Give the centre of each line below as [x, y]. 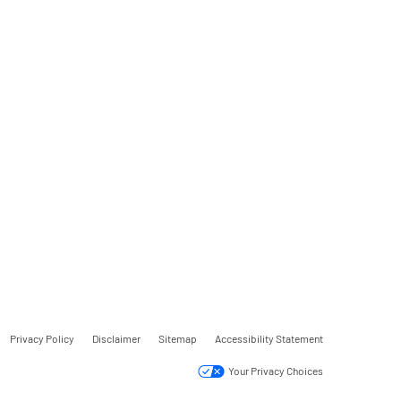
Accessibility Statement [269, 338]
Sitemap [178, 338]
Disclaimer [116, 338]
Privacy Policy [42, 338]
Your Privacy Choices [275, 370]
